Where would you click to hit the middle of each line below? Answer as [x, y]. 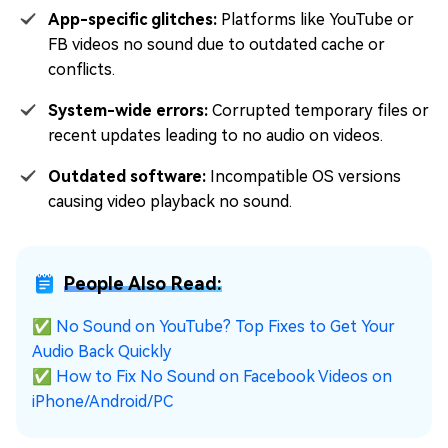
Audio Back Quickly [101, 352]
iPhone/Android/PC [102, 402]
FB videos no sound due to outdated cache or [216, 45]
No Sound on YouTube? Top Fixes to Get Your [225, 327]
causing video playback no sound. [170, 202]
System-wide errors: [128, 111]
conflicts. [81, 70]
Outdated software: [127, 177]
